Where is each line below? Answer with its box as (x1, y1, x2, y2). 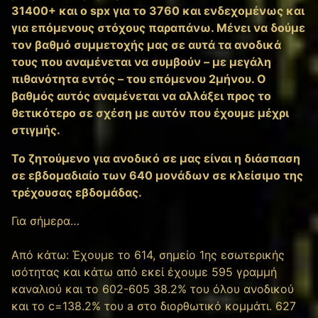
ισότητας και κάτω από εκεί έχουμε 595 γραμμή (11, 265, 277, 280)
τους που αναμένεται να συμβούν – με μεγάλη (11, 55, 271, 70)
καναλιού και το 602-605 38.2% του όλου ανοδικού (11, 282, 294, 297)
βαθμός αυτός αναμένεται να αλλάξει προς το (11, 89, 271, 104)
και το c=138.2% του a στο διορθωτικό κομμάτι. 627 (11, 299, 296, 314)
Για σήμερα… (11, 214, 108, 229)
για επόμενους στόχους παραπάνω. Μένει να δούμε (11, 21, 305, 35)
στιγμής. (11, 123, 60, 138)
